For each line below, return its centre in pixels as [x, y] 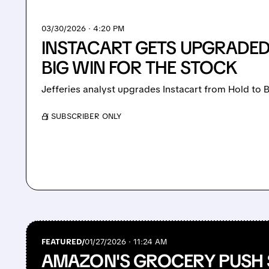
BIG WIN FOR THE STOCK [140, 68]
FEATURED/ [63, 241]
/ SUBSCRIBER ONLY [84, 116]
